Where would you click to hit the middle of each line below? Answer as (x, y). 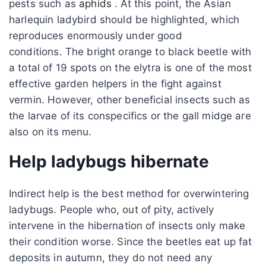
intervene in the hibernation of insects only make (127, 225)
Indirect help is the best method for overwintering (129, 193)
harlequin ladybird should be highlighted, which (124, 19)
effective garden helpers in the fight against (115, 83)
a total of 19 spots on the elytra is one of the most (130, 67)
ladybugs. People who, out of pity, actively (112, 209)
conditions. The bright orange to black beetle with (130, 51)
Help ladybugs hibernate (109, 161)
